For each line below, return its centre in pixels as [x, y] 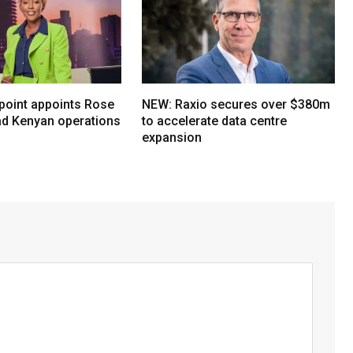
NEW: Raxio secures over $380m [236, 105]
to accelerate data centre [215, 121]
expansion [172, 138]
